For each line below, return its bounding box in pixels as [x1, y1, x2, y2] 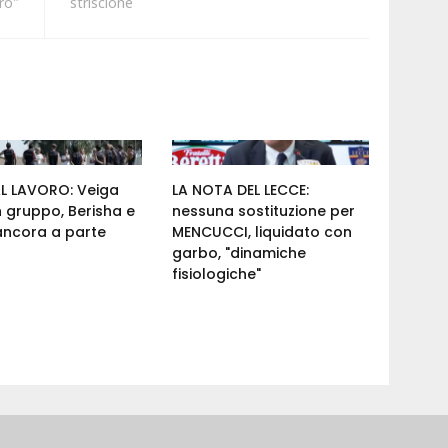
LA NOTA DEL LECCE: [172, 179, 310, 200]
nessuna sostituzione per [172, 200, 356, 221]
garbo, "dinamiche [172, 242, 307, 263]
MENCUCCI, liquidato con [172, 221, 353, 242]
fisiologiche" [172, 263, 262, 284]
